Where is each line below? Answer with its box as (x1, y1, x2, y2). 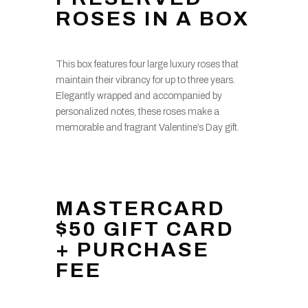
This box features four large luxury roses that (55, 59, 239, 70)
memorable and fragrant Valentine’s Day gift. (55, 122, 239, 133)
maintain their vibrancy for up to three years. (55, 75, 235, 86)
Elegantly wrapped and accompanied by (55, 91, 222, 102)
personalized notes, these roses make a (55, 107, 219, 118)
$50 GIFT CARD (55, 218, 234, 241)
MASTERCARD (55, 197, 225, 220)
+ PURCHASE (55, 239, 210, 261)
